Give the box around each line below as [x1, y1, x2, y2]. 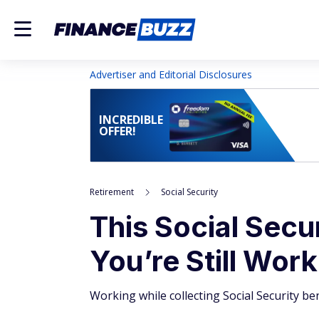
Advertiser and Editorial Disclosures [90, 68, 252, 81]
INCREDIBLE [99, 112, 163, 127]
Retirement [90, 186, 134, 198]
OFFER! [99, 123, 136, 139]
